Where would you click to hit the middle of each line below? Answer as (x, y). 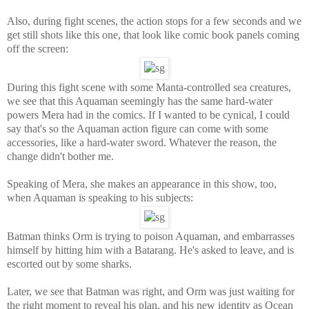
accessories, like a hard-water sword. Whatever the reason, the (142, 142)
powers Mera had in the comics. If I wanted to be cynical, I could (148, 114)
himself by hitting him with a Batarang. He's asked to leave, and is (150, 250)
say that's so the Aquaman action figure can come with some (138, 128)
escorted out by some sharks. (69, 263)
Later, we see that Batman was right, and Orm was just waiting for (151, 291)
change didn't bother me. (60, 156)
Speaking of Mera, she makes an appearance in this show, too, (142, 183)
